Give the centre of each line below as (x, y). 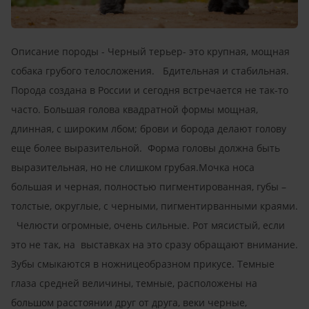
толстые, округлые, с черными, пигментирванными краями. (154, 206)
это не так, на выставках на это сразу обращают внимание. (154, 244)
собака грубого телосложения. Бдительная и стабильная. (150, 70)
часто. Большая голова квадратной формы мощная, (134, 109)
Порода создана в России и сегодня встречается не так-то (150, 90)
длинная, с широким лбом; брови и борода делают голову (149, 128)
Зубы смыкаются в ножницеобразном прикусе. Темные (143, 263)
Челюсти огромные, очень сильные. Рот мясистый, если (148, 225)
